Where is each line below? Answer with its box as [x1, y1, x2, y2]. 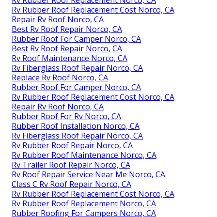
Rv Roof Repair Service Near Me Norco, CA [12, 169, 165, 180]
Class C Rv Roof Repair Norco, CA [12, 178, 131, 189]
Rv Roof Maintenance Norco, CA [12, 52, 127, 63]
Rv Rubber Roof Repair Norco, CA [12, 139, 133, 151]
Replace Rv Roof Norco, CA [12, 72, 108, 83]
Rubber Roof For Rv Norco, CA [12, 110, 121, 122]
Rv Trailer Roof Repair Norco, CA [12, 159, 130, 170]
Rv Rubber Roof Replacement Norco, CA [12, 198, 156, 209]
